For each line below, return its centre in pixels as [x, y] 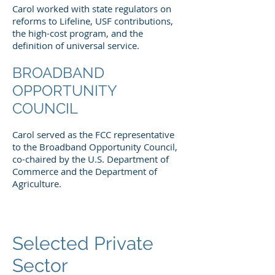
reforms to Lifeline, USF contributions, [93, 21]
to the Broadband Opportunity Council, [95, 147]
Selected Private [83, 243]
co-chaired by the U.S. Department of [91, 159]
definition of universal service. [76, 45]
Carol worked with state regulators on [92, 9]
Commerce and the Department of [85, 171]
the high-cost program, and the [78, 33]
